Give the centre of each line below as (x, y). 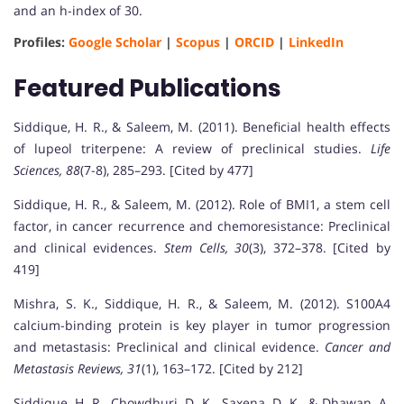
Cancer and (358, 346)
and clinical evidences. (89, 247)
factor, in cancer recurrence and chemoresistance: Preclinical (202, 225)
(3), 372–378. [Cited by (320, 247)
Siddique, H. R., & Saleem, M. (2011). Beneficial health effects (202, 126)
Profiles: (41, 41)
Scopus (198, 41)
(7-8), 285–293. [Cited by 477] (167, 170)
